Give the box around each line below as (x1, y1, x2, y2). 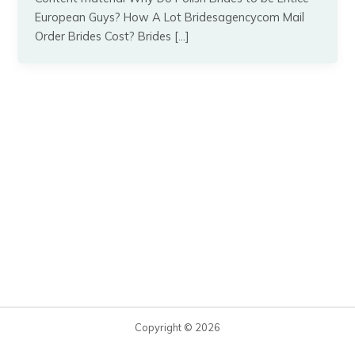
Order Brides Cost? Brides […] (35, 29, 190, 44)
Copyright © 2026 (135, 321, 220, 334)
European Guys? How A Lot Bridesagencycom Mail (35, 10, 305, 25)
